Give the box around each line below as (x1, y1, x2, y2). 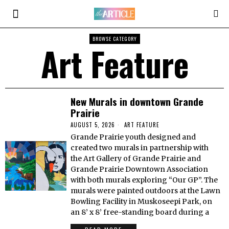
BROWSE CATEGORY (92, 35, 137, 42)
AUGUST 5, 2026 (71, 121, 116, 129)
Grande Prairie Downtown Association (71, 165, 209, 174)
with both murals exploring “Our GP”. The (71, 175, 218, 185)
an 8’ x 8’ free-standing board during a (71, 208, 210, 217)
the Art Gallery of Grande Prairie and (71, 154, 201, 163)
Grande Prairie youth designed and (71, 132, 196, 142)
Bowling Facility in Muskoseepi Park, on (71, 197, 213, 206)
